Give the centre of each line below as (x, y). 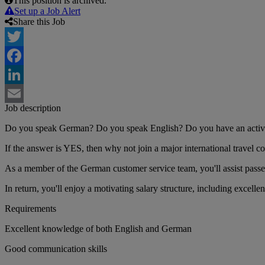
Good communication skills (56, 249)
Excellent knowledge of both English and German (98, 229)
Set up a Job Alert (47, 11)
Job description (33, 108)
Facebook (23, 75)
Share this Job (39, 22)
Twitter (18, 56)
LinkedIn (22, 93)
